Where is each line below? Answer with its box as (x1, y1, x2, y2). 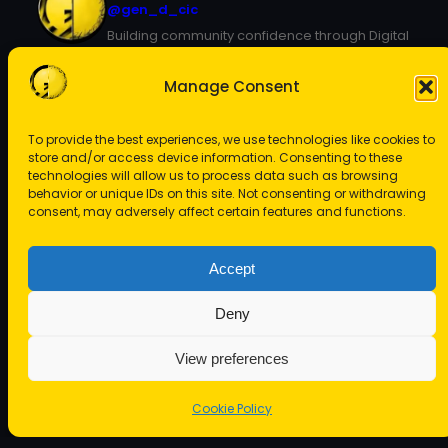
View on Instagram (171, 251, 295, 269)
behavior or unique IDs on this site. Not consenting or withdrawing (28, 185, 426, 202)
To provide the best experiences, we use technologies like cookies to (28, 131, 435, 148)
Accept (209, 259, 255, 277)
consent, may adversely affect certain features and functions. (28, 203, 406, 220)
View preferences (175, 349, 289, 367)
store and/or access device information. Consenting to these (28, 149, 402, 166)
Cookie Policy (192, 400, 272, 417)
